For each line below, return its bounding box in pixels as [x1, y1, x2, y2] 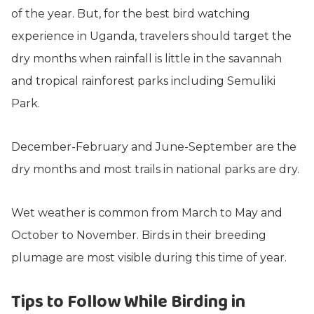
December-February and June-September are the [11, 140, 296, 153]
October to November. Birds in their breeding [11, 228, 266, 242]
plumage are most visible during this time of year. [11, 251, 287, 264]
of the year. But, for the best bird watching [11, 7, 250, 20]
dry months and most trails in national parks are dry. [11, 163, 299, 176]
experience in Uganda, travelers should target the [11, 29, 292, 43]
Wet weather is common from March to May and [11, 206, 282, 219]
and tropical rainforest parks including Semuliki [11, 74, 275, 88]
